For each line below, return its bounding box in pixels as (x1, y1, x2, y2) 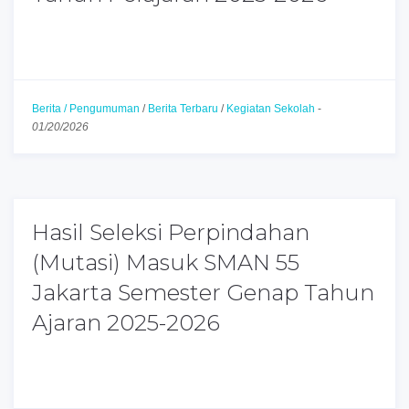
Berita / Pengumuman (32, 102, 140, 115)
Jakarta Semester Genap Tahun (32, 279, 374, 306)
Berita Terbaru (148, 102, 218, 115)
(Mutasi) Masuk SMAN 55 (32, 249, 299, 276)
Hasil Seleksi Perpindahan (32, 219, 309, 246)
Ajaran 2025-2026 (32, 309, 220, 336)
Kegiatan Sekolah (226, 102, 315, 115)
